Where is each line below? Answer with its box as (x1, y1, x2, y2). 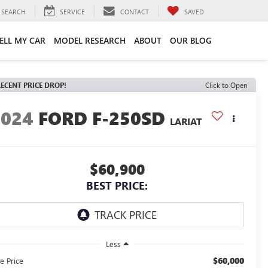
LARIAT (170, 115, 202, 128)
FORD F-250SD (38, 106, 166, 130)
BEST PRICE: (86, 178, 148, 193)
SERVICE (60, 7, 85, 16)
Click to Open (205, 80, 248, 90)
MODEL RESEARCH (54, 34, 126, 46)
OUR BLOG (170, 34, 212, 46)
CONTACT (120, 7, 149, 16)
